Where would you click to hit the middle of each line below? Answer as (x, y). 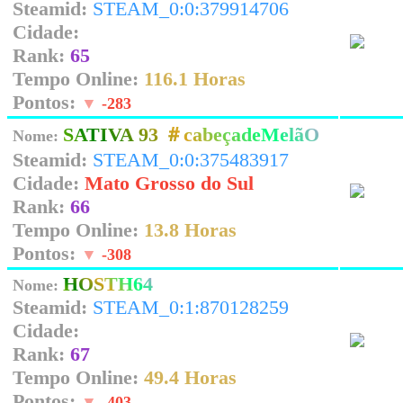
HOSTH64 (108, 284)
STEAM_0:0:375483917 (191, 160)
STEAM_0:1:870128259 (191, 307)
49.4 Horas (190, 377)
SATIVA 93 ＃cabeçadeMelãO (191, 134)
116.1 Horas (195, 79)
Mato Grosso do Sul (169, 183)
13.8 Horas (190, 230)
